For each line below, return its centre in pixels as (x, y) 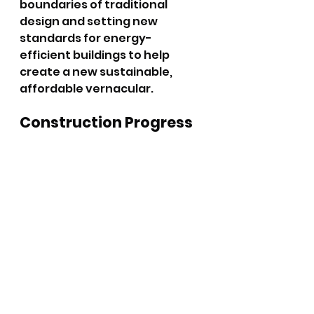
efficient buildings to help (96, 55)
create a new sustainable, (97, 72)
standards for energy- (86, 38)
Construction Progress (106, 122)
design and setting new (90, 21)
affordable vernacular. (87, 89)
